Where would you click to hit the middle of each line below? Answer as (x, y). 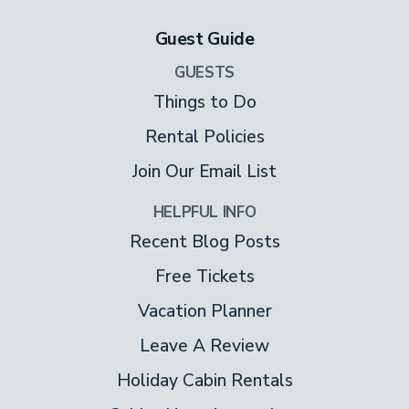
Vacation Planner (204, 312)
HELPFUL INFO (204, 213)
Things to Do (204, 103)
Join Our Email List (204, 172)
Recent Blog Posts (204, 242)
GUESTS (204, 73)
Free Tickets (204, 277)
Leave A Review (204, 346)
